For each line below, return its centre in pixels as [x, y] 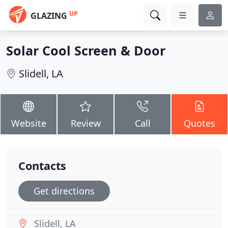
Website [28, 123]
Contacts [42, 166]
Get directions [64, 191]
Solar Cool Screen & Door [86, 50]
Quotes [199, 123]
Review [85, 123]
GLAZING [49, 16]
